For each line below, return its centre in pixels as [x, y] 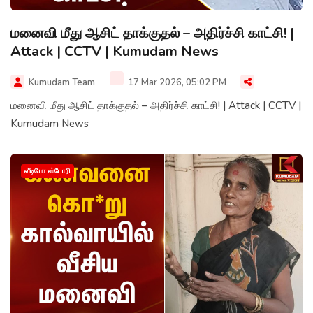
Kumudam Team [62, 83]
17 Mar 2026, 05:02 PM [176, 83]
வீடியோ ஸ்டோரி [48, 172]
